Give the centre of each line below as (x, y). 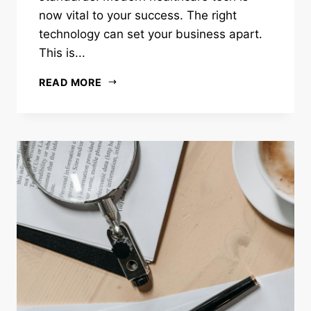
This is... (62, 52)
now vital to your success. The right (138, 15)
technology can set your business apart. (151, 34)
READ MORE (70, 82)
